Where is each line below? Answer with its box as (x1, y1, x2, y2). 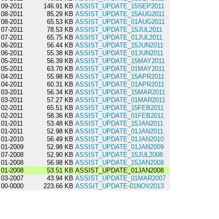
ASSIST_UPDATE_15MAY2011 (75, 57, 165, 65)
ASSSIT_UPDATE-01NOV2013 (75, 182, 164, 190)
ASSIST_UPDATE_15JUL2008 (75, 151, 163, 159)
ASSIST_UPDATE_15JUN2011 (75, 42, 163, 49)
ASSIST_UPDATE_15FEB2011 (75, 104, 164, 112)
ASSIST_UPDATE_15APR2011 (75, 73, 164, 81)
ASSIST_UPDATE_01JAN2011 (75, 128, 163, 135)
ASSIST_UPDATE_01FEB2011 (75, 112, 164, 120)
